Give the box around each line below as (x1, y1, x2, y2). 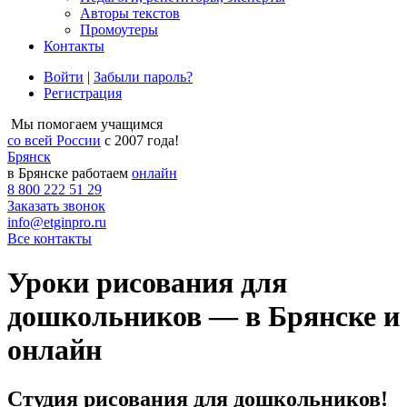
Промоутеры (80, 22, 158, 37)
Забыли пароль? (94, 69, 193, 84)
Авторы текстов (80, 5, 180, 21)
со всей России (7, 133, 101, 148)
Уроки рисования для (7, 266, 287, 300)
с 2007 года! (101, 133, 179, 148)
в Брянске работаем (7, 165, 132, 181)
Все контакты (7, 231, 92, 246)
